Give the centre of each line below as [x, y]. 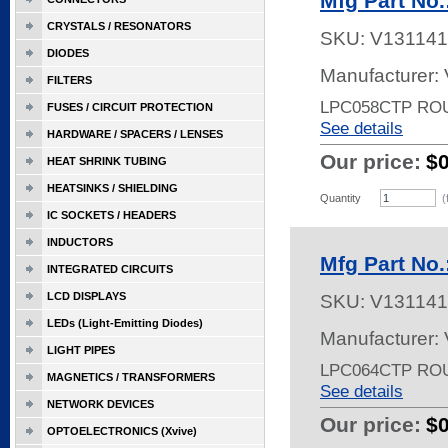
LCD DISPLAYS [86, 296]
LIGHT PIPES [81, 350]
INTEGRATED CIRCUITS [110, 269]
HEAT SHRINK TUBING [107, 161]
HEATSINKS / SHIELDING [112, 188]
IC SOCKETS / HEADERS [111, 215]
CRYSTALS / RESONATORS [119, 26]
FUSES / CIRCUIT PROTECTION [130, 107]
